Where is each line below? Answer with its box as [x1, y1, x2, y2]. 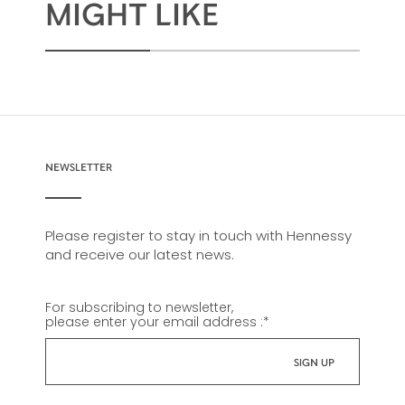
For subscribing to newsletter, [44, 298, 233, 317]
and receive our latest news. [44, 245, 234, 265]
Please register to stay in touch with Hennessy [44, 226, 352, 246]
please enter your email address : [44, 313, 263, 332]
